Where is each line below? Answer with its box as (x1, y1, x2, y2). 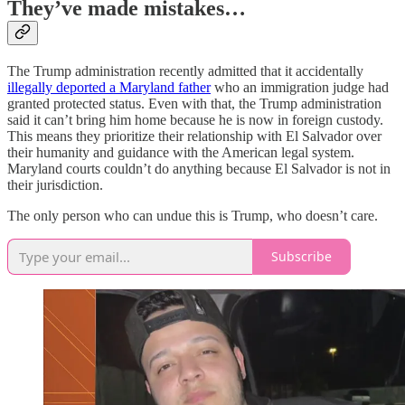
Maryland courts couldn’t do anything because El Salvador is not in (7, 160, 391, 176)
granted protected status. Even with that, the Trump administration (7, 95, 381, 111)
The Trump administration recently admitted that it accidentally (7, 62, 363, 79)
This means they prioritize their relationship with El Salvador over (7, 127, 381, 144)
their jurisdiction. (7, 176, 103, 193)
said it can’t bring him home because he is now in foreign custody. (7, 111, 383, 127)
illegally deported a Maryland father (7, 79, 211, 95)
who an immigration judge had (211, 79, 389, 95)
